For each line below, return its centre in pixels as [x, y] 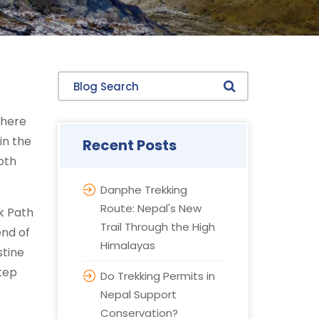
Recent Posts [129, 145]
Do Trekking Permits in [157, 276]
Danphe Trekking [143, 190]
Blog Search [90, 80]
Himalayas [127, 245]
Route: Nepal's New [151, 208]
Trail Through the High [157, 227]
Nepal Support [138, 294]
